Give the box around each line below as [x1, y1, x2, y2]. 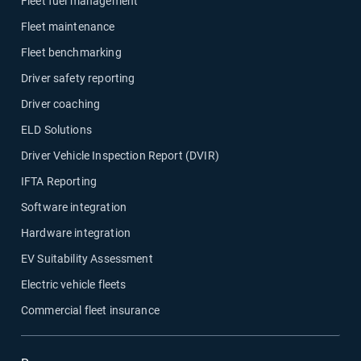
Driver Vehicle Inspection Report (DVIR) [21, 149, 219, 162]
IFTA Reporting [21, 175, 98, 188]
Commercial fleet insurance [21, 304, 160, 317]
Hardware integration [21, 226, 131, 239]
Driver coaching [21, 98, 101, 110]
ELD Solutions [21, 123, 92, 136]
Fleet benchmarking [21, 46, 122, 59]
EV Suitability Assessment [21, 252, 153, 265]
